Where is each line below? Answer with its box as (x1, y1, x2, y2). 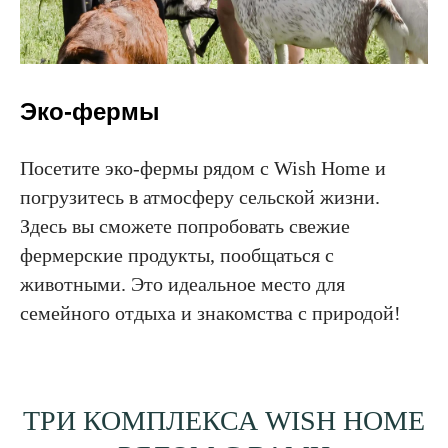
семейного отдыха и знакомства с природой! (20, 302, 401, 325)
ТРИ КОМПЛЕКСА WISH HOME (23, 405, 425, 437)
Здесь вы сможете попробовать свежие (20, 215, 350, 238)
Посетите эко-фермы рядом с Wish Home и (20, 157, 386, 180)
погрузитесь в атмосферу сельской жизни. (20, 186, 380, 209)
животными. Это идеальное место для (20, 273, 345, 296)
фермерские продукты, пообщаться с (20, 244, 334, 267)
